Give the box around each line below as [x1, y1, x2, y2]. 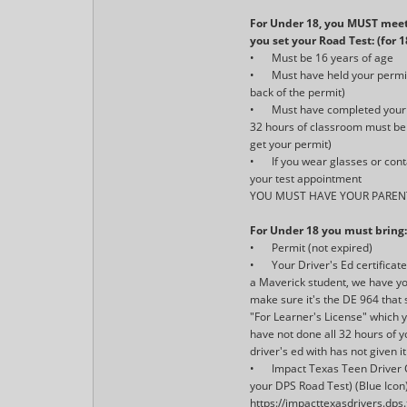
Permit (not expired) [272, 239, 373, 255]
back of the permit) [250, 84, 346, 100]
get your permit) [250, 135, 333, 152]
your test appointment [250, 170, 362, 186]
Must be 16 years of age [272, 49, 394, 65]
